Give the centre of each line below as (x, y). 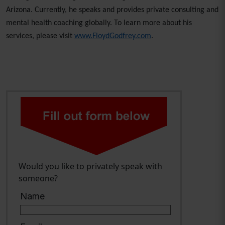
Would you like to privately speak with (90, 166)
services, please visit (40, 36)
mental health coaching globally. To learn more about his (99, 23)
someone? (38, 178)
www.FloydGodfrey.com (113, 36)
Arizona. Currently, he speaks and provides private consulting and (112, 10)
